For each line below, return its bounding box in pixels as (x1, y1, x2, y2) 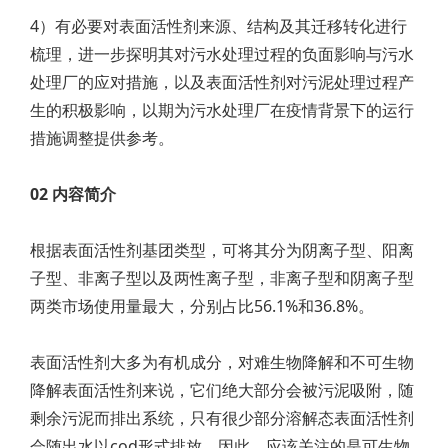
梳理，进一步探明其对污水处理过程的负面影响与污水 (30, 43, 414, 65)
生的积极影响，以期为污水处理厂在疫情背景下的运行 (30, 99, 414, 121)
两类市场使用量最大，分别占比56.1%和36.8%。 (30, 295, 374, 317)
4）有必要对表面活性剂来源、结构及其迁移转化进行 (30, 15, 407, 37)
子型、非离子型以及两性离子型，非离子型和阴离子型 (30, 267, 414, 289)
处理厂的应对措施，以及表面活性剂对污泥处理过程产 (30, 71, 414, 93)
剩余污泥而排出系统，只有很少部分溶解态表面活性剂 (30, 407, 414, 429)
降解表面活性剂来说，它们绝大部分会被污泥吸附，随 (30, 379, 414, 401)
